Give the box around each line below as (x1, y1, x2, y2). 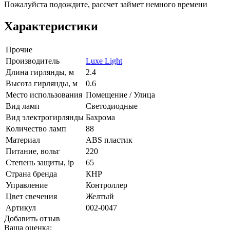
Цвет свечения (6, 191, 57, 201)
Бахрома (86, 112, 115, 122)
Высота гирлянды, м (6, 79, 78, 88)
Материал (6, 135, 40, 144)
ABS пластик (86, 135, 132, 144)
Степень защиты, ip (6, 158, 74, 167)
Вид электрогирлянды (6, 112, 84, 122)
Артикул (6, 203, 36, 212)
